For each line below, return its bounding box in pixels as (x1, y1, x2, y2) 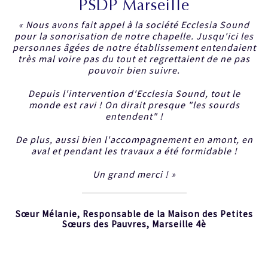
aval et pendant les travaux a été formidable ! (31, 145, 237, 157)
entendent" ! (105, 110, 163, 122)
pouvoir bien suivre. (88, 64, 180, 76)
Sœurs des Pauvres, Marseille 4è (62, 218, 206, 230)
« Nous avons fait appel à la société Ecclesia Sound (19, 19, 249, 31)
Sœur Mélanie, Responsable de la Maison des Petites (15, 208, 253, 220)
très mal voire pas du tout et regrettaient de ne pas (18, 53, 250, 65)
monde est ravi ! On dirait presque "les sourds (28, 99, 240, 111)
